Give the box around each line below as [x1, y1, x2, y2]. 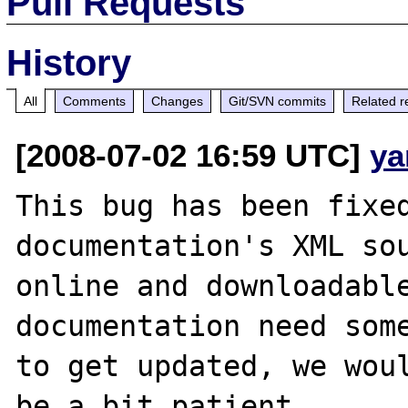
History [6, 42, 132, 83]
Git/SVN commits [229, 93, 327, 108]
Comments [63, 93, 127, 108]
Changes [151, 93, 204, 108]
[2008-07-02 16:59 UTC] [15, 137, 371, 173]
